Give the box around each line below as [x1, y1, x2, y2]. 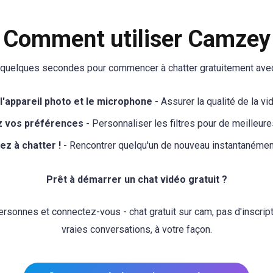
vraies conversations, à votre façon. [61, 223, 212, 235]
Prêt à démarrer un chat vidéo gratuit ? [46, 174, 227, 186]
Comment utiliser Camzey [2, 26, 271, 52]
